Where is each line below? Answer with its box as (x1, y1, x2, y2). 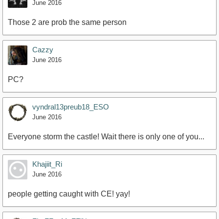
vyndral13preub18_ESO (32, 103, 109, 111)
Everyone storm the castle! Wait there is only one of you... (8, 132, 204, 141)
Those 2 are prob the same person (8, 18, 127, 27)
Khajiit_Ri (32, 160, 62, 169)
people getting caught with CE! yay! (8, 190, 130, 198)
